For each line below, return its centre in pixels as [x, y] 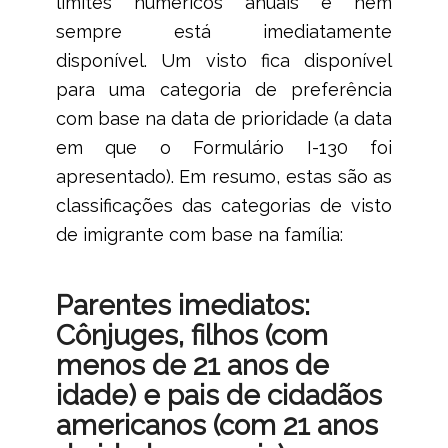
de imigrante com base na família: [199, 234]
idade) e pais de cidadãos [218, 395]
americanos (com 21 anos [216, 425]
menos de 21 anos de [192, 365]
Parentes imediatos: [182, 305]
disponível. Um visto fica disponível [224, 60]
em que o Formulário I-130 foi [224, 147]
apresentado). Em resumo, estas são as [224, 176]
